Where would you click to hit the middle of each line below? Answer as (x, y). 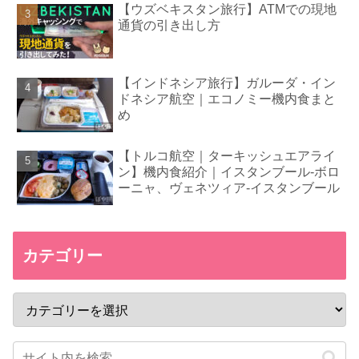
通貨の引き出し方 (169, 26)
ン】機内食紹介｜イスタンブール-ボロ (229, 172)
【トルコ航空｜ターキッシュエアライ (227, 156)
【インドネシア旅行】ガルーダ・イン (227, 83)
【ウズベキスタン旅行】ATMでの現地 (228, 10)
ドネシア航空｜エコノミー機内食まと (227, 99)
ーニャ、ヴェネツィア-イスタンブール (229, 188)
